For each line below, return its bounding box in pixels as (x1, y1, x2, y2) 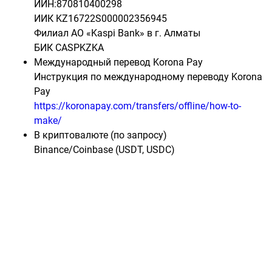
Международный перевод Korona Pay (34, 56, 203, 68)
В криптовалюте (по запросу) (34, 129, 167, 141)
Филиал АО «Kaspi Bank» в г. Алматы (34, 27, 200, 39)
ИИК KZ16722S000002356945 (34, 13, 167, 24)
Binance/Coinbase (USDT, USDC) (34, 144, 175, 155)
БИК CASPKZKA (34, 42, 104, 53)
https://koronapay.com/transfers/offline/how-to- (34, 100, 241, 112)
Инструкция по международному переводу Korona (34, 71, 262, 83)
